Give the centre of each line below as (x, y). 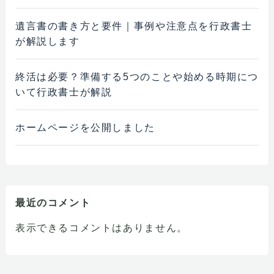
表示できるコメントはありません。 (101, 227)
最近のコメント (53, 202)
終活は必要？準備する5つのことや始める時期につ (137, 76)
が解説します (47, 41)
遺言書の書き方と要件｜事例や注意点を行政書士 (134, 25)
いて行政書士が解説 (64, 91)
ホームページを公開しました (85, 128)
